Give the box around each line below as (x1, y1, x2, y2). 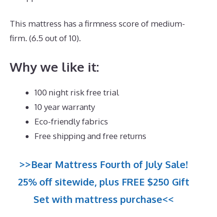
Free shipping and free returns (34, 130, 146, 141)
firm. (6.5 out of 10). (10, 33, 81, 44)
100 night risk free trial (34, 87, 119, 97)
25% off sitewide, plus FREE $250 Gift (18, 175, 189, 188)
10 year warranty (34, 101, 95, 112)
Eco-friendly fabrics (34, 116, 108, 126)
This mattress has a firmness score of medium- (10, 18, 185, 29)
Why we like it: (10, 58, 99, 75)
